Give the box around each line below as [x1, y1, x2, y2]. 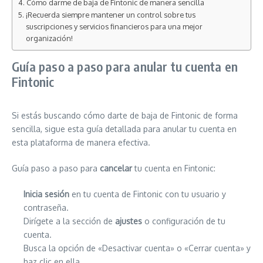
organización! [25, 33, 73, 43]
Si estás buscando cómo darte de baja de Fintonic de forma [12, 110, 238, 120]
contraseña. [23, 203, 69, 213]
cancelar [100, 163, 132, 173]
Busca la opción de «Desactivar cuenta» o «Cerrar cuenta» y [23, 243, 251, 253]
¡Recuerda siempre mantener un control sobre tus [25, 10, 195, 19]
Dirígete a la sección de [23, 216, 115, 226]
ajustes [115, 216, 142, 226]
